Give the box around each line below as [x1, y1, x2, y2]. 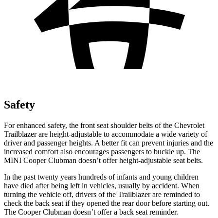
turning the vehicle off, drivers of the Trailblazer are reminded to [4, 190, 200, 199]
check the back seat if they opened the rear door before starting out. [4, 199, 209, 207]
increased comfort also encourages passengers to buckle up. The [4, 147, 200, 156]
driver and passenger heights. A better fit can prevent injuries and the [4, 138, 213, 147]
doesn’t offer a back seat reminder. [71, 207, 178, 216]
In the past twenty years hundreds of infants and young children [4, 172, 199, 181]
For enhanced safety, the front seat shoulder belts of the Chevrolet [4, 121, 204, 129]
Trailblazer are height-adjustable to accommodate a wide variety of [4, 129, 207, 138]
